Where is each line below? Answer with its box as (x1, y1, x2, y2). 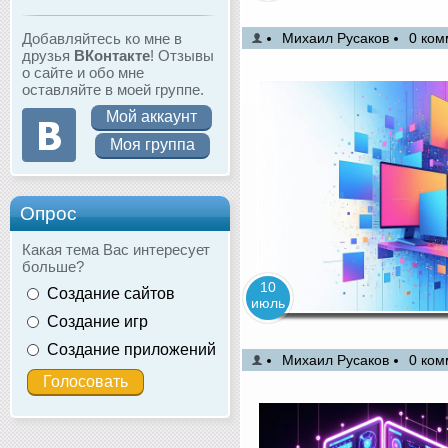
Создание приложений (47, 340, 216, 358)
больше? (22, 257, 84, 275)
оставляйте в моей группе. (22, 80, 204, 98)
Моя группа (110, 135, 195, 153)
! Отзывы (150, 46, 214, 64)
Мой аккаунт (106, 107, 197, 125)
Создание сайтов (47, 284, 175, 302)
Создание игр (47, 312, 148, 330)
